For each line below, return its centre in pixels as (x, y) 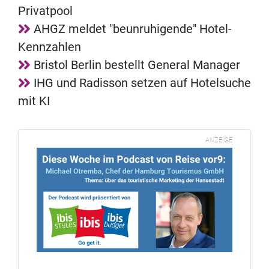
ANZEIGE (219, 140)
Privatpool (45, 11)
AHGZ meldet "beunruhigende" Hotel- (133, 29)
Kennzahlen (50, 47)
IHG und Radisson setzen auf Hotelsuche (142, 83)
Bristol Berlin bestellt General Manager (137, 65)
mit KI (34, 101)
